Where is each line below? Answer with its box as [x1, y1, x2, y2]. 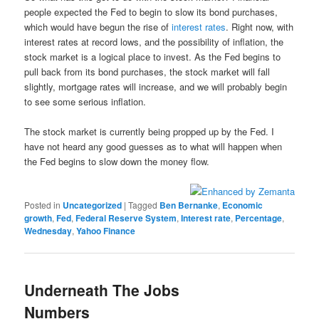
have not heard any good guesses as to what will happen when [24, 140, 283, 154]
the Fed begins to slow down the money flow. [24, 155, 210, 169]
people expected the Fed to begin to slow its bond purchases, [24, 5, 278, 19]
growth [24, 211, 53, 225]
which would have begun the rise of [24, 20, 172, 34]
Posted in [24, 199, 61, 211]
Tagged [128, 199, 158, 211]
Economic [222, 199, 263, 212]
